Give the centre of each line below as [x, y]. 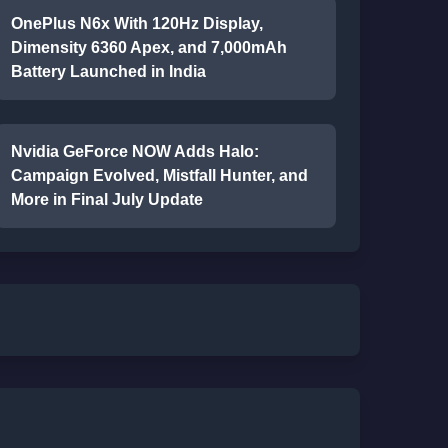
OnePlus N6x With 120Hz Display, [136, 23]
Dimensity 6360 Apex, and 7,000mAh [148, 47]
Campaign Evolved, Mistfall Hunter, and [159, 175]
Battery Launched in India [108, 71]
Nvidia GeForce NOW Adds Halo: [134, 151]
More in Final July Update [106, 199]
